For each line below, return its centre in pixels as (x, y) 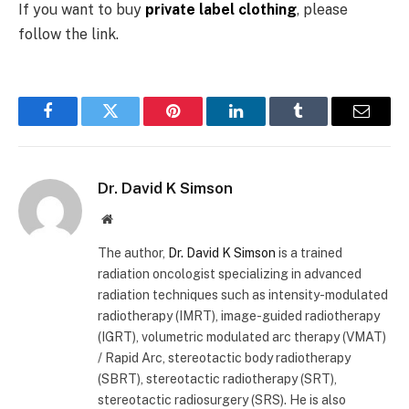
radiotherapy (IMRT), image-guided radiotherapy (239, 316)
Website (132, 219)
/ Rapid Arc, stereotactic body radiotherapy (224, 358)
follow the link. (68, 35)
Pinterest (201, 125)
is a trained (309, 253)
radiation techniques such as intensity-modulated (243, 295)
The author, (133, 253)
